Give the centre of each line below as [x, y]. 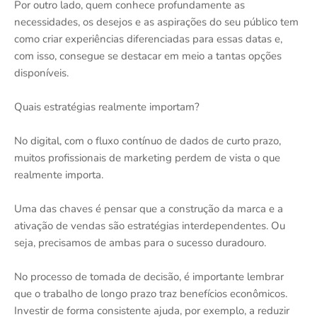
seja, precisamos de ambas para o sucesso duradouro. [140, 243]
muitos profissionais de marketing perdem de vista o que [147, 158]
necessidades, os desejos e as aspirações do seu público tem [156, 22]
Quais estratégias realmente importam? [107, 107]
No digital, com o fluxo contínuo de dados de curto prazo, [148, 141]
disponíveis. [41, 73]
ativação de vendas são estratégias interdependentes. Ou [150, 226]
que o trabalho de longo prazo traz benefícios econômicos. [151, 294]
